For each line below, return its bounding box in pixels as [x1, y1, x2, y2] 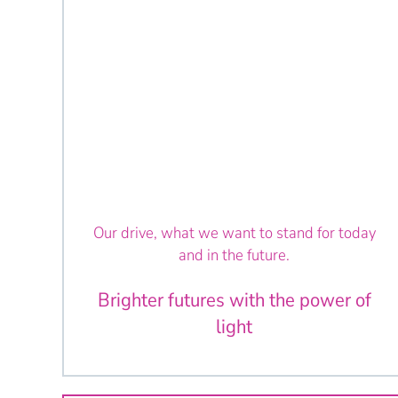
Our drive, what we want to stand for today [92, 221, 376, 243]
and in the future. [179, 243, 291, 266]
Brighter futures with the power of [97, 287, 371, 314]
